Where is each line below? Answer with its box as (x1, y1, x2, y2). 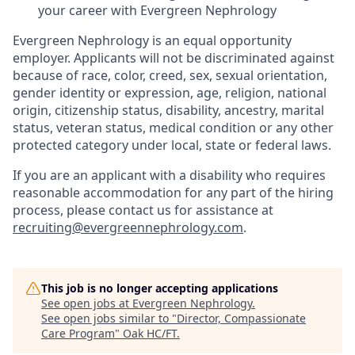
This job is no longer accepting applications (41, 281, 278, 296)
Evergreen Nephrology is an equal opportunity (13, 32, 292, 49)
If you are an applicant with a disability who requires (13, 166, 326, 184)
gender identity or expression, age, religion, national (13, 84, 326, 101)
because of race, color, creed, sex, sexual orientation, (13, 67, 327, 84)
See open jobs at (41, 296, 132, 311)
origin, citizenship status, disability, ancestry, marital (13, 101, 324, 119)
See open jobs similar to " (41, 311, 177, 326)
